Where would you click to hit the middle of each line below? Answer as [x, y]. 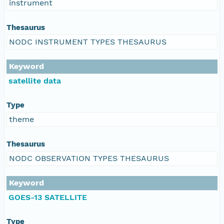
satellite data [35, 80]
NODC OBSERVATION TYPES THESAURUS [89, 158]
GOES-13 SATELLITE [48, 197]
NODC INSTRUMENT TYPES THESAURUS [88, 41]
